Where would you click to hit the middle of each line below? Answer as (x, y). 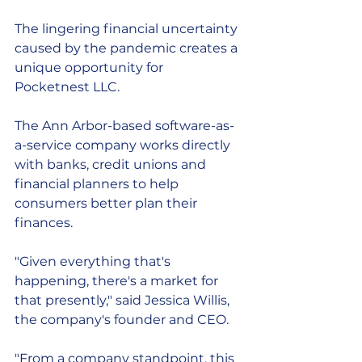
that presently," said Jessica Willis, (124, 300)
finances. (45, 223)
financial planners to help (98, 184)
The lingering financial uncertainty (128, 29)
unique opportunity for (90, 67)
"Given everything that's (94, 261)
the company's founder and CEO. (122, 320)
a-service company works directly (124, 145)
